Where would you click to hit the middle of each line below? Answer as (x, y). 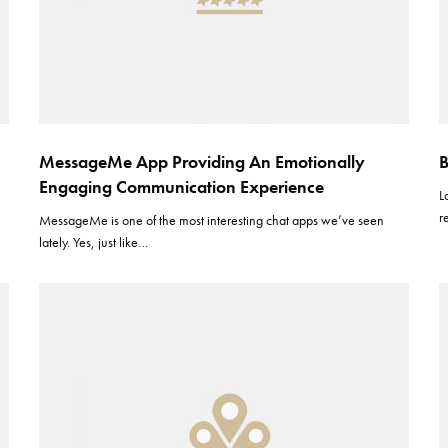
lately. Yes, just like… (94, 242)
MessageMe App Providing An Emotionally (202, 161)
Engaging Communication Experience (181, 186)
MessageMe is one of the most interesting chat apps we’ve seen (212, 220)
